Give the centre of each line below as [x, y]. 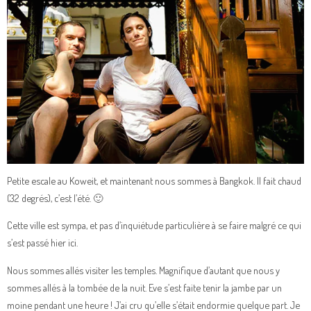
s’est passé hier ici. [42, 243]
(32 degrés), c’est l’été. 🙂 [55, 198]
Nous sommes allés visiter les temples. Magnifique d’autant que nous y [143, 270]
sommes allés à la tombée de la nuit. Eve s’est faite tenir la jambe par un [144, 287]
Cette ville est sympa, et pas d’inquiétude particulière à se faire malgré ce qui [154, 225]
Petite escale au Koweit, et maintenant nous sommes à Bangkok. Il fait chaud [154, 181]
